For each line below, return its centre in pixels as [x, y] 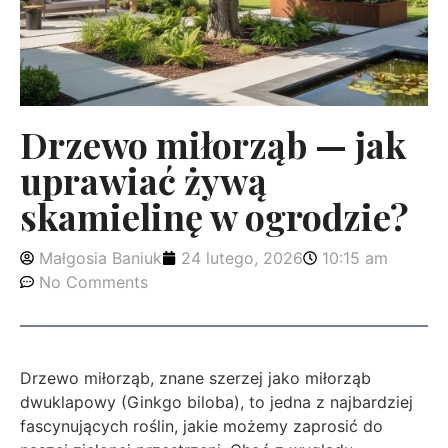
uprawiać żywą [143, 180]
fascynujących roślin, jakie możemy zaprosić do [201, 426]
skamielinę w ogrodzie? [214, 216]
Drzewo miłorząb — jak [213, 144]
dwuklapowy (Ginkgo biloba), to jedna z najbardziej [216, 402]
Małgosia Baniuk [100, 258]
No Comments [93, 282]
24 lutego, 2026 [242, 258]
